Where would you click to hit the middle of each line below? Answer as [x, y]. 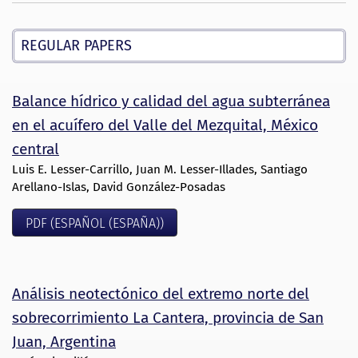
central [36, 149]
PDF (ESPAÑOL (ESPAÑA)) [95, 224]
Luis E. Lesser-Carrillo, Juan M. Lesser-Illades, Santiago [160, 169]
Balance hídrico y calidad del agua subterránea [171, 101]
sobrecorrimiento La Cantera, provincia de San [168, 318]
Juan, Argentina [64, 342]
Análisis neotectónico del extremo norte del [161, 294]
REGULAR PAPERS [76, 45]
